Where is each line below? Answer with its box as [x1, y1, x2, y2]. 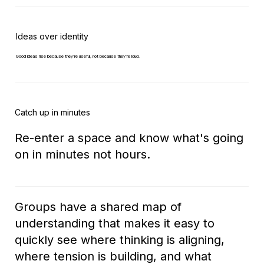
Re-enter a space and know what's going [15, 130, 244, 145]
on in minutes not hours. [15, 147, 151, 161]
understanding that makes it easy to [15, 216, 215, 230]
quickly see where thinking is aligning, [15, 232, 225, 247]
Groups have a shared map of [15, 199, 182, 214]
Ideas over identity [15, 31, 93, 41]
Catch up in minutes [15, 107, 95, 117]
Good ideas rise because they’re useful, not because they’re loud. [15, 53, 140, 59]
